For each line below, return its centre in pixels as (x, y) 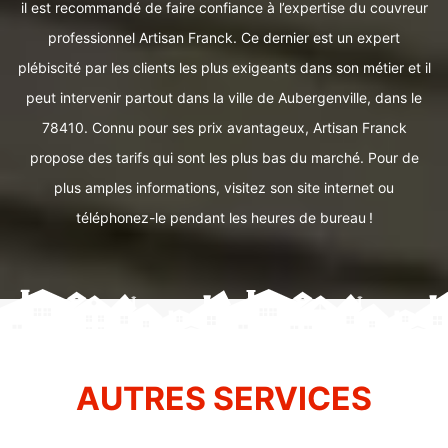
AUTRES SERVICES (224, 398)
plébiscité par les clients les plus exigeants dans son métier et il (224, 67)
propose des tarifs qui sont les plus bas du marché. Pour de (224, 157)
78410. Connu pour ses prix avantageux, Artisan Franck (224, 127)
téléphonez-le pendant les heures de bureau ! (224, 217)
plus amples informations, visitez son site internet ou (224, 187)
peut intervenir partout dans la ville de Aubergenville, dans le (224, 97)
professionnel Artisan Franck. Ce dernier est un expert (224, 37)
